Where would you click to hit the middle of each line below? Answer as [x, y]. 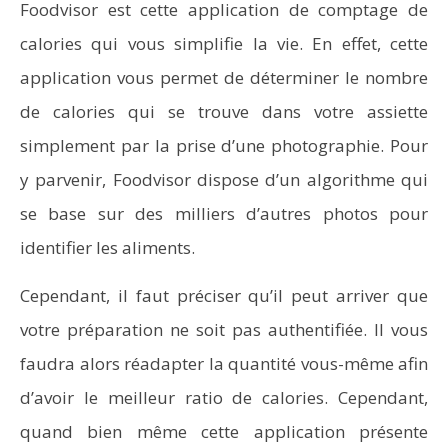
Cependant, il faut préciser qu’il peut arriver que [224, 295]
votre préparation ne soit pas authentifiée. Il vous [224, 329]
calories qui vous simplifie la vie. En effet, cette [224, 43]
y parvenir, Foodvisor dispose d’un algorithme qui [224, 179]
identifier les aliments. [107, 247]
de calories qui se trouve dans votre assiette [224, 111]
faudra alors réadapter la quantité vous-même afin [224, 363]
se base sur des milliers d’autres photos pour [224, 213]
